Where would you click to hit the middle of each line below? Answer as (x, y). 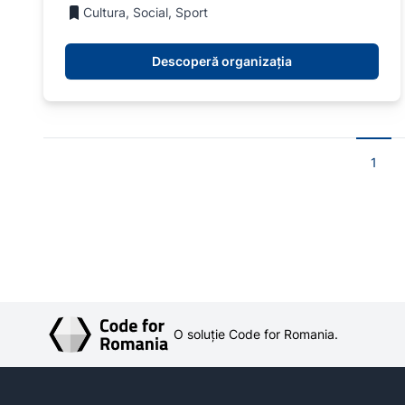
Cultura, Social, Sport (146, 13)
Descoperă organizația (221, 61)
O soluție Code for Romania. (256, 334)
